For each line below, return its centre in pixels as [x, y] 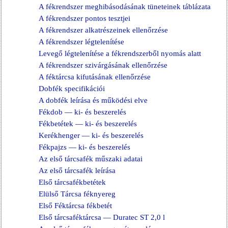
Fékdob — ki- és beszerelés [82, 112]
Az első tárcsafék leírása [77, 170]
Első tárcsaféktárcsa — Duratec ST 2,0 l [102, 217]
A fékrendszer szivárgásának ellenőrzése [103, 65]
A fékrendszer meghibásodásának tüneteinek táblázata [125, 7]
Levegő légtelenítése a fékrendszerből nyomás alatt [120, 53]
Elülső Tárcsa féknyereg [77, 194]
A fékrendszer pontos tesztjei [84, 18]
